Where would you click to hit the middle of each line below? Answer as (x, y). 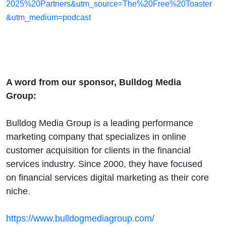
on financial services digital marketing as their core (107, 177)
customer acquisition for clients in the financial (98, 150)
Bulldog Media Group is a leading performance (100, 123)
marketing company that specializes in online (96, 136)
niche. (19, 191)
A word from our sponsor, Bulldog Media (94, 82)
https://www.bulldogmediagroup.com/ (80, 218)
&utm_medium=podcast (48, 17)
